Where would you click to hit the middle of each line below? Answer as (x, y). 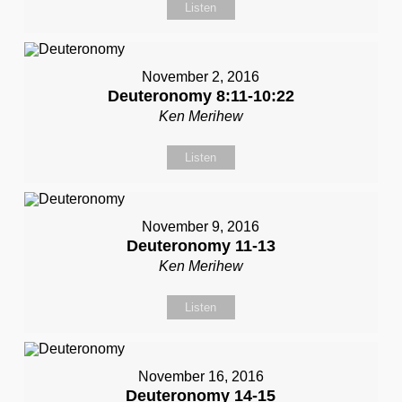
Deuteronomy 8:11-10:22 (201, 96)
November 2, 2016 (201, 77)
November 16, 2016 (201, 376)
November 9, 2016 (201, 227)
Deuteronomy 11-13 (201, 246)
